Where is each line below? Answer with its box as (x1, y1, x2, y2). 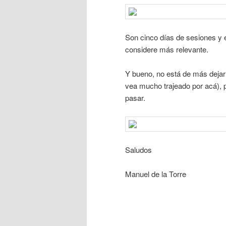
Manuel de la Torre (125, 168, 186, 180)
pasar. (125, 92, 145, 103)
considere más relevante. (125, 43, 208, 54)
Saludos (125, 144, 152, 155)
